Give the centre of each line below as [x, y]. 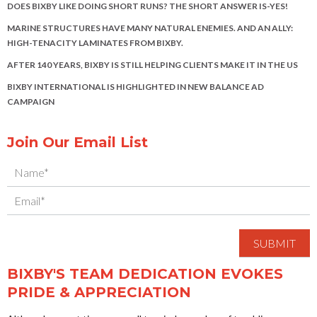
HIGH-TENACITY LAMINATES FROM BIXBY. [95, 43]
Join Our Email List [77, 143]
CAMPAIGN [31, 102]
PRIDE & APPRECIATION [99, 293]
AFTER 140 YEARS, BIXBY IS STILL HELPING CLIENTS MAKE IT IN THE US [152, 65]
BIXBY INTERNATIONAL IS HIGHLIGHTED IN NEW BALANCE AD [136, 87]
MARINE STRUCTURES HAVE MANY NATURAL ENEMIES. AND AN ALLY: [150, 28]
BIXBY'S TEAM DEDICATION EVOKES [145, 274]
